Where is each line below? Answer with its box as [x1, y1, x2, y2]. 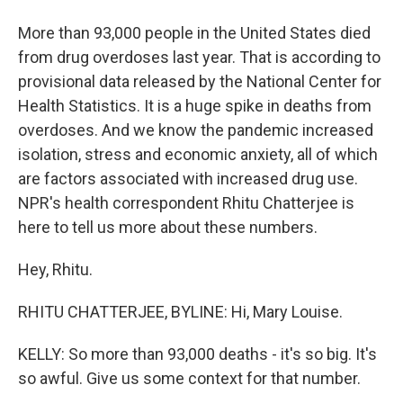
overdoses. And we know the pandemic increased [18, 121, 373, 139]
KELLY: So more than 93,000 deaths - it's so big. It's [18, 345, 377, 363]
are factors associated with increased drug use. [18, 169, 358, 188]
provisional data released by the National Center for [18, 72, 381, 91]
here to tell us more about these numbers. [18, 218, 318, 237]
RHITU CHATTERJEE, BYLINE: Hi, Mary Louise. [18, 302, 343, 321]
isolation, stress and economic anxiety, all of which [18, 145, 378, 164]
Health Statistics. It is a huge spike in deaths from [18, 96, 372, 115]
